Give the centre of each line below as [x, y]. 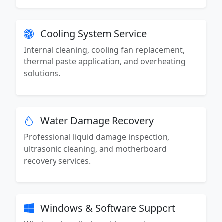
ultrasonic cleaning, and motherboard [95, 149]
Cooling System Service [92, 34]
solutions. [42, 74]
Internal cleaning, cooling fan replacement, [104, 50]
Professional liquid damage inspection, [97, 137]
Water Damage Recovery [96, 121]
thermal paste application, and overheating [105, 62]
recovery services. [57, 161]
